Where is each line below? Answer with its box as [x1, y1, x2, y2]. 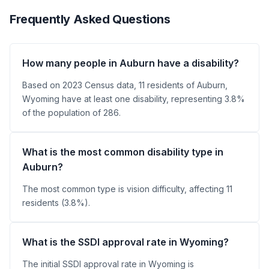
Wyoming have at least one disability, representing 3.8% [22, 94, 245, 104]
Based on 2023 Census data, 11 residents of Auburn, [22, 80, 228, 90]
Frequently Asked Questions [10, 12, 171, 26]
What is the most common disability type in [22, 146, 223, 158]
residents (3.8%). [22, 198, 90, 208]
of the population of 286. [22, 107, 121, 118]
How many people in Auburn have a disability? [22, 57, 239, 69]
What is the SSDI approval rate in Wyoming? [22, 236, 229, 248]
